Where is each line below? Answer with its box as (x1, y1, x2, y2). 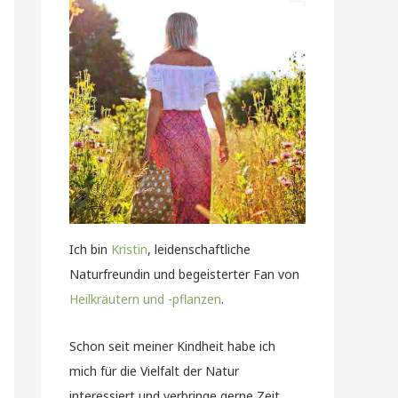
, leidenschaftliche (147, 241, 251, 258)
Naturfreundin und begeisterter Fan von (69, 266, 299, 283)
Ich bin (69, 241, 111, 258)
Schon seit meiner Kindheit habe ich (69, 337, 275, 354)
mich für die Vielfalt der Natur (69, 362, 239, 379)
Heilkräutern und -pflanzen (69, 291, 221, 307)
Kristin (111, 241, 147, 258)
